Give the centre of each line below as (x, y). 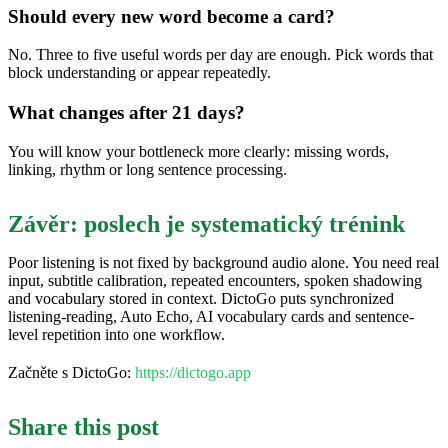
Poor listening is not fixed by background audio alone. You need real (223, 263)
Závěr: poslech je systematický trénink (206, 224)
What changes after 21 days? (126, 113)
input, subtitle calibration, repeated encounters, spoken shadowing (215, 281)
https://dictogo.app (193, 373)
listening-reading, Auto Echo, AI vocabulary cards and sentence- (211, 317)
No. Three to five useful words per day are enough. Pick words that (220, 55)
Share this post (83, 427)
